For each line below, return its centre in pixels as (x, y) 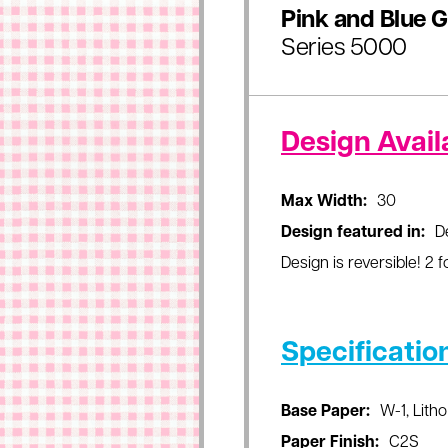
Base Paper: (325, 412)
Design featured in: (353, 233)
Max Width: (324, 202)
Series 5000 (344, 49)
